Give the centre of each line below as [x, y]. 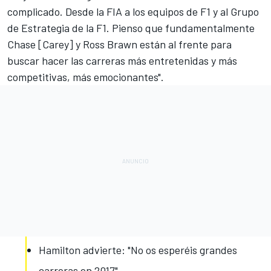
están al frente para [184, 44]
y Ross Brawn [106, 44]
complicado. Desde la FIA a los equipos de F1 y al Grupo [133, 12]
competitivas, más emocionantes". [86, 77]
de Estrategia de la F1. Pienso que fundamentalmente [131, 28]
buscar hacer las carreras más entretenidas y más [122, 61]
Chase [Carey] [41, 44]
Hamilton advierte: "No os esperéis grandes [138, 250]
